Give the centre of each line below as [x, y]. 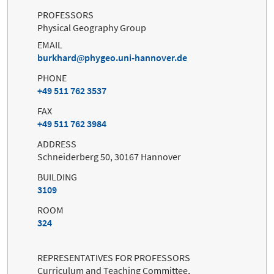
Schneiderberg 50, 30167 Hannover [109, 157]
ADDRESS [57, 144]
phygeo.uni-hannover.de [136, 58]
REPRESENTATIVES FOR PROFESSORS [114, 258]
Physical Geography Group [92, 27]
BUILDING [57, 177]
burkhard [57, 58]
